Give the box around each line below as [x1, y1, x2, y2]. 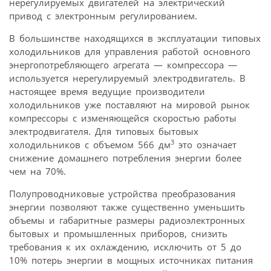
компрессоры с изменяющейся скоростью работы [9, 111, 237, 124]
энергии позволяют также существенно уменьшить [9, 200, 245, 213]
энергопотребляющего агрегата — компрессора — [9, 58, 237, 71]
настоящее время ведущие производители [9, 85, 205, 97]
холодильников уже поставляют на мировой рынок [9, 98, 250, 111]
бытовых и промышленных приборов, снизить [9, 227, 227, 240]
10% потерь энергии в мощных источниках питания [9, 253, 253, 266]
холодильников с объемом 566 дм [9, 138, 171, 151]
